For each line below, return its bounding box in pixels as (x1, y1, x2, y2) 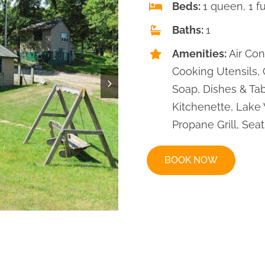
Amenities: (172, 47, 230, 60)
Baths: (172, 23, 206, 36)
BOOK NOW (164, 154, 218, 166)
